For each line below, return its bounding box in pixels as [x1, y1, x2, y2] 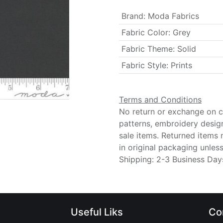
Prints [170, 60, 192, 70]
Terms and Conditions [119, 95, 202, 105]
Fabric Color [121, 27, 168, 37]
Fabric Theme [121, 44, 173, 54]
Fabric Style [121, 60, 166, 70]
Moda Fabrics [147, 11, 199, 21]
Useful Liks [70, 206, 123, 218]
